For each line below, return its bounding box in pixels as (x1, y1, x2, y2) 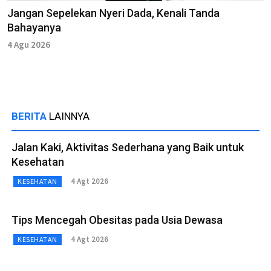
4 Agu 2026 (7, 38, 50, 50)
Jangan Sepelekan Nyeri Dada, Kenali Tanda (7, 6, 220, 19)
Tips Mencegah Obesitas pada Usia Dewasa (11, 213, 223, 226)
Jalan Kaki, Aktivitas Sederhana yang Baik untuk (11, 140, 244, 154)
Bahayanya (7, 21, 61, 34)
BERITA (11, 109, 49, 122)
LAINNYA (49, 109, 90, 122)
